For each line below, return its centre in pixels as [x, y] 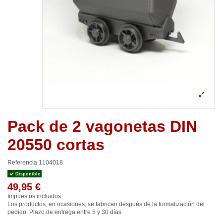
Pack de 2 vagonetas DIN [102, 126]
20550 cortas [56, 144]
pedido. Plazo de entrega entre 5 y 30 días [64, 212]
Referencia [22, 163]
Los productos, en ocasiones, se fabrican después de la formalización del [106, 204]
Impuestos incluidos [34, 196]
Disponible [27, 174]
